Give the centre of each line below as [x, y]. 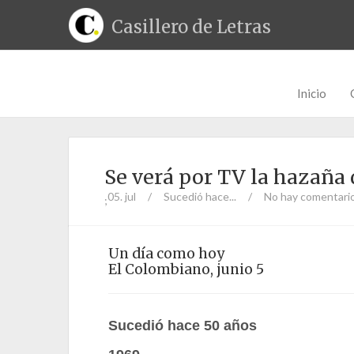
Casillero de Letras [191, 27]
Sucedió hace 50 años [183, 326]
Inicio [312, 93]
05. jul [122, 196]
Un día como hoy [166, 254]
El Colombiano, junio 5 [186, 269]
